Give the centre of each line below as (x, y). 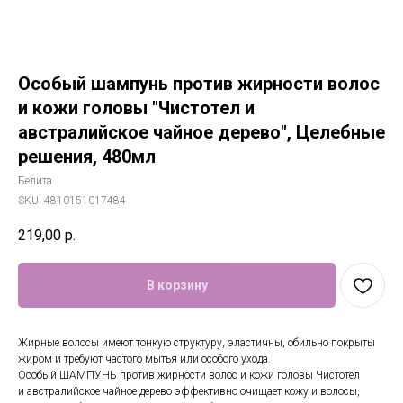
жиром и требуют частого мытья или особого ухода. (144, 359)
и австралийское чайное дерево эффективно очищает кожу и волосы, (189, 392)
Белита (35, 181)
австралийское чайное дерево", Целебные (201, 132)
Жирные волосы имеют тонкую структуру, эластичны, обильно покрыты (197, 343)
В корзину (177, 286)
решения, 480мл (87, 157)
